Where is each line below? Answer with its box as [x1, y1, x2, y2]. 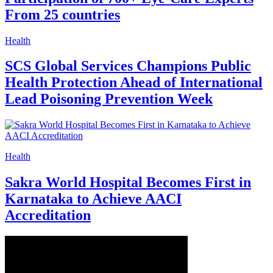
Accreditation [5, 207, 91, 224]
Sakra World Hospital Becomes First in [5, 174, 251, 191]
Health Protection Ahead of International [5, 74, 263, 91]
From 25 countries [5, 6, 120, 23]
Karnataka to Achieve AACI [5, 191, 182, 207]
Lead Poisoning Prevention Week [5, 91, 213, 107]
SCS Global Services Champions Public [5, 58, 251, 74]
